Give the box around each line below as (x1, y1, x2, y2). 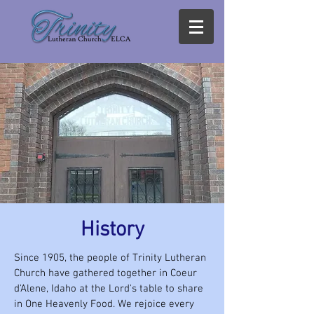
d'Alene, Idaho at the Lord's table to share (14, 282, 203, 295)
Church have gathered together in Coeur (14, 267, 197, 280)
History (80, 217, 144, 243)
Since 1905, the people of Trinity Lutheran (14, 252, 206, 264)
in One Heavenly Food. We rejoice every (14, 298, 194, 310)
